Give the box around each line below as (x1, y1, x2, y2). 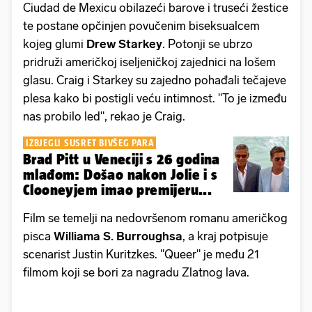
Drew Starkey (86, 36, 162, 51)
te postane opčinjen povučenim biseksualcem (23, 18, 260, 33)
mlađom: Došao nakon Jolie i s (23, 166, 218, 182)
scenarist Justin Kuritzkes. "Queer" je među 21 (23, 247, 260, 261)
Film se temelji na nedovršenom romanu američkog (23, 210, 288, 225)
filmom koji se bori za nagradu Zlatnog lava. (23, 265, 249, 279)
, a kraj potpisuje (182, 228, 268, 243)
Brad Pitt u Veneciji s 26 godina (23, 150, 220, 167)
